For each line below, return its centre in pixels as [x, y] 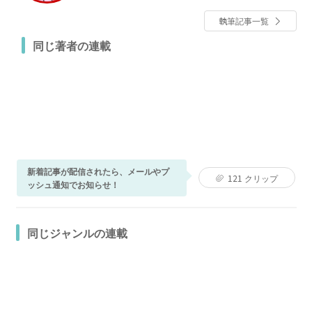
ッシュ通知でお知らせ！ [73, 185]
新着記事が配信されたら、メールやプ [98, 171]
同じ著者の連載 [71, 45]
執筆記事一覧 [243, 21]
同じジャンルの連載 [77, 232]
